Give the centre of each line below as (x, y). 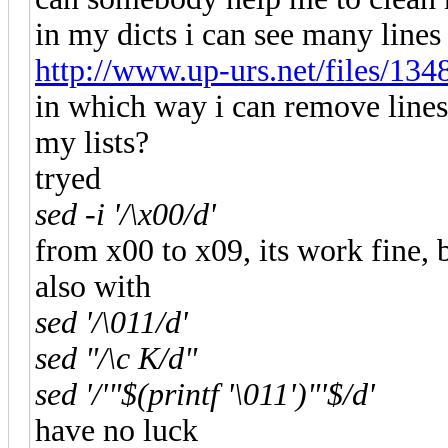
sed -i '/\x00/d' (125, 214)
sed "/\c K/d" (116, 358)
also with (93, 286)
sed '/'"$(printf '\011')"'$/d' (205, 394)
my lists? (92, 142)
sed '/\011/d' (111, 322)
